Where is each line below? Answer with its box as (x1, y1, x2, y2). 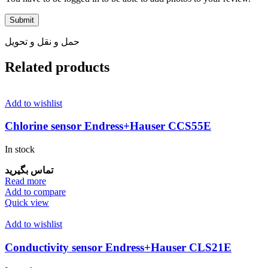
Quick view (5, 197, 49, 208)
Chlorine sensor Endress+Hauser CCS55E (5, 120, 211, 133)
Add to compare (5, 187, 66, 197)
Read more (5, 176, 46, 187)
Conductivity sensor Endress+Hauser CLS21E (5, 240, 232, 254)
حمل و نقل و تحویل (5, 36, 80, 47)
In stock (5, 144, 35, 155)
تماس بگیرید (5, 165, 53, 176)
